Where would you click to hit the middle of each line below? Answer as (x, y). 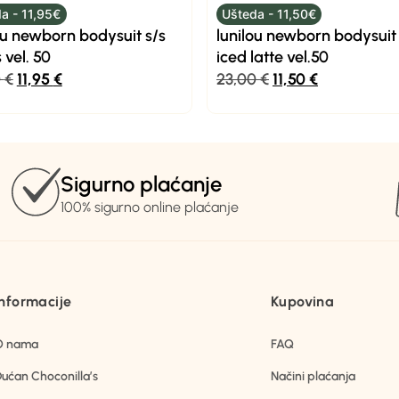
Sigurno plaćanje (142, 184)
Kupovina (303, 302)
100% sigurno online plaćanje (150, 208)
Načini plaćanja (313, 377)
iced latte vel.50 (272, 57)
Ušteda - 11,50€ (269, 13)
